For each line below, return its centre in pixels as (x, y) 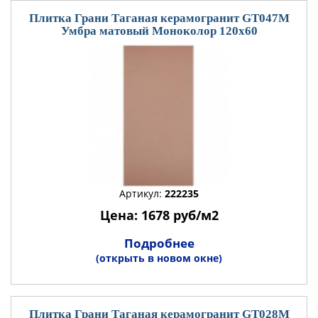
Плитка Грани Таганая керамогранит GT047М (159, 18)
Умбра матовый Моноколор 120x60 (159, 31)
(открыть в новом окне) (159, 258)
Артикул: (142, 193)
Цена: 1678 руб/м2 (159, 215)
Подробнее (159, 243)
